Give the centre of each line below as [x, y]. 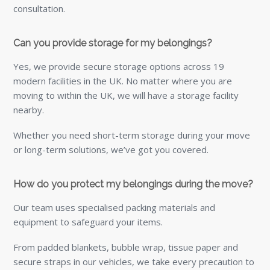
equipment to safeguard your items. [88, 221]
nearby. [29, 109]
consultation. [39, 8]
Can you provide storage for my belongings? [113, 43]
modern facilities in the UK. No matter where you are [123, 80]
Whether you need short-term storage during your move [132, 135]
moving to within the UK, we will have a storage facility [126, 95]
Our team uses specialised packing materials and [115, 207]
